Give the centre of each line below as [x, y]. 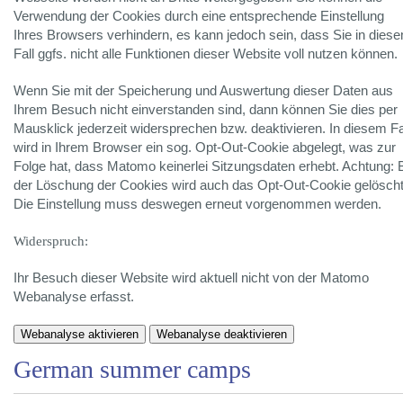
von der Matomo [321, 278]
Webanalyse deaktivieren [222, 335]
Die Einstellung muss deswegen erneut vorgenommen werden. [197, 205]
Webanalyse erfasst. [74, 297]
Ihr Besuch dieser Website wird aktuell [127, 278]
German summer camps [132, 370]
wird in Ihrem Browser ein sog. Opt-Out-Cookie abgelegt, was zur [205, 148]
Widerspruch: [51, 242]
